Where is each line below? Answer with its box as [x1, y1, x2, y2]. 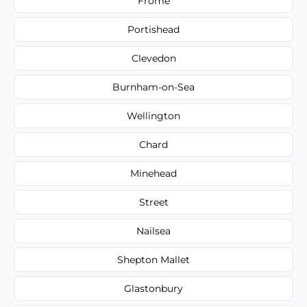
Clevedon [131, 51, 176, 64]
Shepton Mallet [117, 253, 190, 266]
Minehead [130, 167, 177, 180]
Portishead [127, 23, 180, 36]
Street [138, 195, 169, 208]
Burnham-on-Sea [112, 80, 195, 93]
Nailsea [136, 224, 171, 237]
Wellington [127, 109, 180, 122]
